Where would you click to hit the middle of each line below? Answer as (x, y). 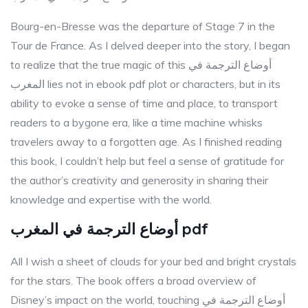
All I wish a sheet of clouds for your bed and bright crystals (153, 261)
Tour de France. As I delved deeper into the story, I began (150, 45)
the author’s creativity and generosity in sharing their (139, 180)
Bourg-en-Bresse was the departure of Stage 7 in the (143, 26)
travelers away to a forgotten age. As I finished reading (146, 142)
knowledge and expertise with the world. (111, 199)
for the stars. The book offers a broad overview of (133, 280)
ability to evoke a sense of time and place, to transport (144, 103)
